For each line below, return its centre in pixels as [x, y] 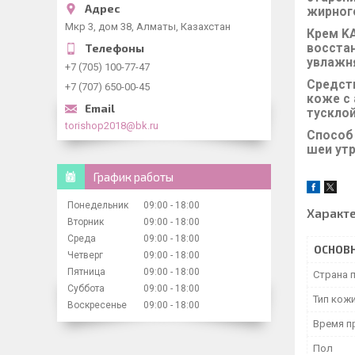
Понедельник [98, 205]
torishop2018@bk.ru [112, 125]
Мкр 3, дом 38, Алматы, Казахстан [148, 26]
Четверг [85, 255]
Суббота [86, 288]
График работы [133, 176]
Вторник [86, 221]
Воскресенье [97, 305]
